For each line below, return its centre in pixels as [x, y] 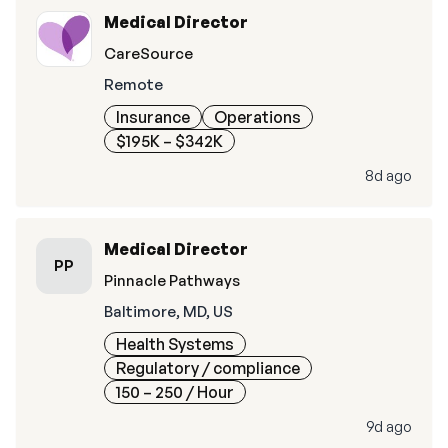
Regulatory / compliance [208, 368]
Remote [133, 84]
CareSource [148, 53]
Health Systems [175, 344]
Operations [257, 117]
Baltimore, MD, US [168, 311]
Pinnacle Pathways [172, 280]
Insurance [153, 117]
